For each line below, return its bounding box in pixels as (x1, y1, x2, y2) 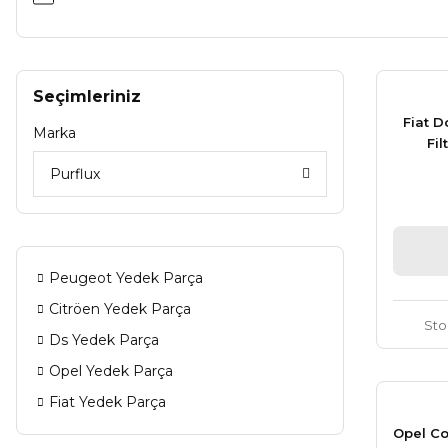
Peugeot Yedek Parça (49, 269, 203, 287)
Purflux (50, 165, 100, 183)
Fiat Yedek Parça (49, 393, 166, 411)
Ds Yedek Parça (49, 331, 159, 349)
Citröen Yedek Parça (49, 300, 191, 318)
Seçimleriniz (33, 87, 141, 106)
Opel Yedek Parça (49, 362, 173, 380)
